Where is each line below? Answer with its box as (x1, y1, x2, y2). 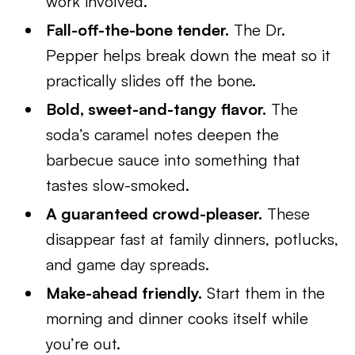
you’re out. (46, 334, 121, 353)
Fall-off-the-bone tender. (46, 20, 230, 40)
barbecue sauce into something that (46, 150, 301, 170)
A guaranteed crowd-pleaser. (46, 204, 263, 223)
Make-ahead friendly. (46, 283, 203, 303)
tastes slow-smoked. (46, 175, 190, 195)
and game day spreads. (46, 254, 210, 274)
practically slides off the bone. (46, 71, 257, 90)
